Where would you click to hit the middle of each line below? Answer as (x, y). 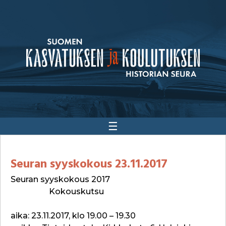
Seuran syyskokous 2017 (107, 179)
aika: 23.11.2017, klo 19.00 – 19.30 (76, 216)
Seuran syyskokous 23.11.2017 (89, 164)
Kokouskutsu (57, 191)
